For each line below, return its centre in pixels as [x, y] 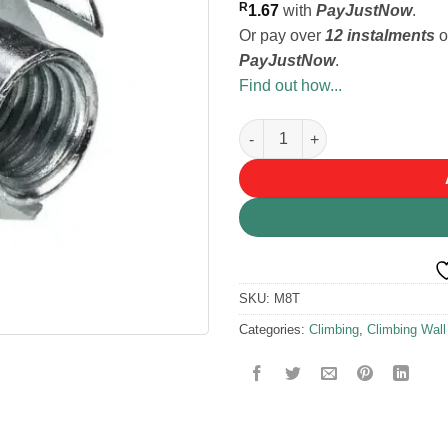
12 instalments [380, 36]
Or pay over [282, 36]
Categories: [274, 329]
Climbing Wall [406, 329]
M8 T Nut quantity [299, 128]
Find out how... [290, 86]
